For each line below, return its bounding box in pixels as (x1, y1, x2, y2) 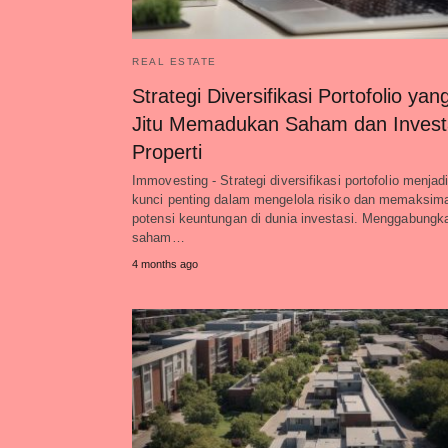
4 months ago (132, 258, 198, 270)
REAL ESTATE (132, 56, 217, 67)
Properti (132, 141, 202, 163)
